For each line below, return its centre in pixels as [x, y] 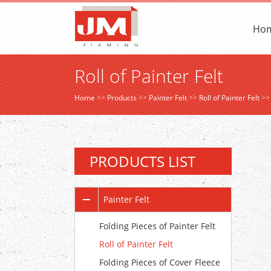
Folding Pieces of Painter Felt [157, 226]
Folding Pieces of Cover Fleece [160, 262]
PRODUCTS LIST [142, 161]
